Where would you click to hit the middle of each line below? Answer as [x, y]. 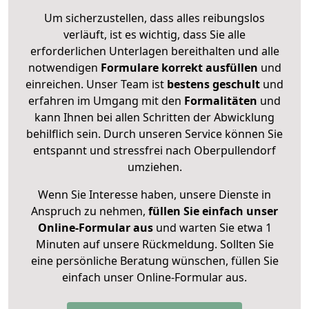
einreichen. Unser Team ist [95, 84]
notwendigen [64, 68]
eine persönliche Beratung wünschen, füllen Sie [154, 261]
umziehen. [154, 167]
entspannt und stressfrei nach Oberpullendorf [154, 151]
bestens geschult [212, 84]
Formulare [129, 68]
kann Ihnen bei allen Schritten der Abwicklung [154, 118]
